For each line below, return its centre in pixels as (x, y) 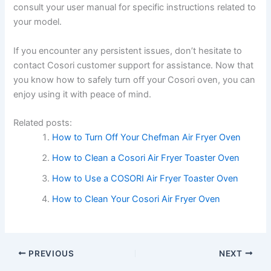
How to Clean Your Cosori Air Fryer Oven (136, 199)
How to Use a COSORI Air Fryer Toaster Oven (145, 179)
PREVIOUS (50, 253)
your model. (38, 22)
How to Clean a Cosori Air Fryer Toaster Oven (146, 158)
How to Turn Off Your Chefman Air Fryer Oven (147, 138)
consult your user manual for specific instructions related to (135, 8)
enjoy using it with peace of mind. (83, 94)
